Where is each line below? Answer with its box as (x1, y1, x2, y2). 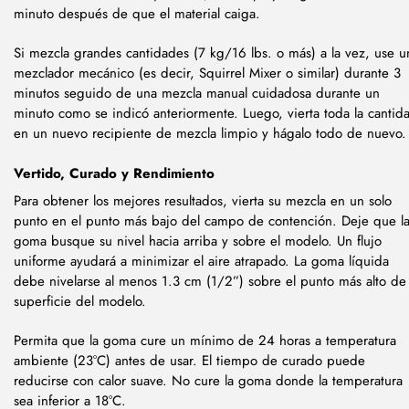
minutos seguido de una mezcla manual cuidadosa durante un (14, 82, 380, 103)
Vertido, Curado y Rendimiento (14, 163, 215, 184)
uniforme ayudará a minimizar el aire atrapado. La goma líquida (14, 250, 389, 271)
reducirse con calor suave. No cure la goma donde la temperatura (14, 370, 403, 391)
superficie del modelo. (14, 290, 146, 311)
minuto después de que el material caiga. (14, 3, 260, 24)
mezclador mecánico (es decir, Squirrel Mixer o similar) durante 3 (14, 62, 401, 83)
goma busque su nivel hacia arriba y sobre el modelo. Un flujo (14, 230, 382, 251)
